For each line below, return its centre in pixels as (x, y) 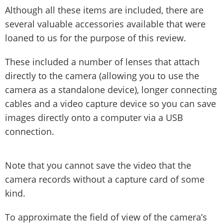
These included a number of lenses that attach (102, 61)
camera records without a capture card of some (105, 179)
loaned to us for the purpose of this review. (96, 38)
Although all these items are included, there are (104, 10)
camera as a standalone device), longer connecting (111, 89)
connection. (30, 131)
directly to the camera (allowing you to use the (102, 75)
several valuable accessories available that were (105, 24)
